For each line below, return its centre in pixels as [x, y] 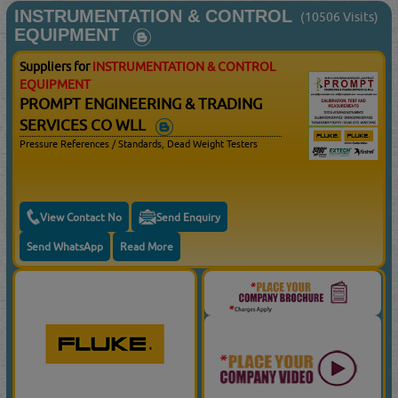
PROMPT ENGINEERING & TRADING [141, 104]
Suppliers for [56, 67]
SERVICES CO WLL [87, 126]
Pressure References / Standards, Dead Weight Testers [139, 144]
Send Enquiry [189, 217]
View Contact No [81, 217]
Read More [147, 247]
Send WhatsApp [65, 247]
